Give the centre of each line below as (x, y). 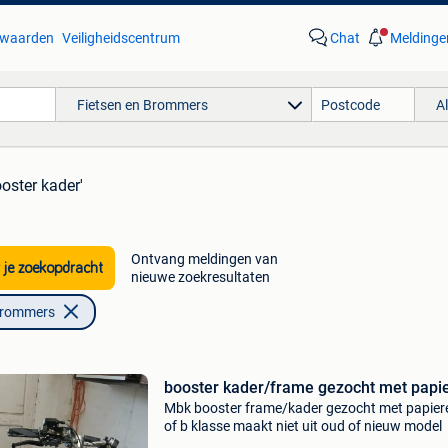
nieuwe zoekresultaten (200, 277)
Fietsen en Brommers (142, 104)
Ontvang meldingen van (204, 259)
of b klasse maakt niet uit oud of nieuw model (302, 426)
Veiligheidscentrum (120, 38)
